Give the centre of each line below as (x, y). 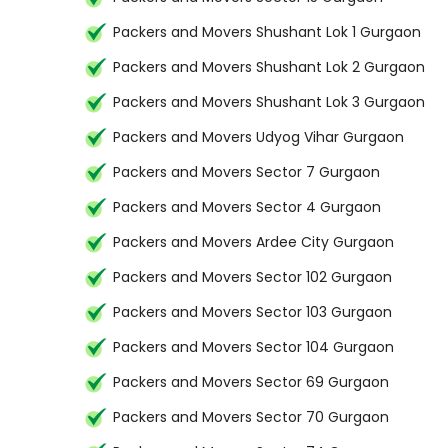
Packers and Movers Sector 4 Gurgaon (247, 207)
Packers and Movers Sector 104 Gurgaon (253, 347)
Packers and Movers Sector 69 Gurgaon (251, 382)
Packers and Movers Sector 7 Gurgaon (246, 172)
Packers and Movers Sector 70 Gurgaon (251, 417)
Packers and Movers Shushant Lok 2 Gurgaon (269, 67)
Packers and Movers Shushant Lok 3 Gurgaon (269, 102)
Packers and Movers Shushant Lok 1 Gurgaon (267, 32)
